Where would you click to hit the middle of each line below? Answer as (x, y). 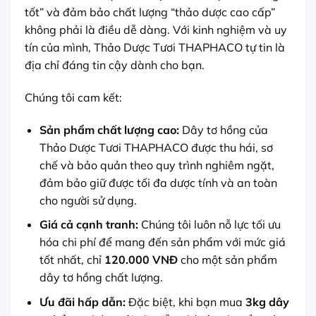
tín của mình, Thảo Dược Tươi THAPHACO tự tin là (155, 48)
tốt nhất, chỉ (72, 260)
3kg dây (267, 302)
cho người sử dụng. (88, 200)
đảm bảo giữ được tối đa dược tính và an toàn (158, 182)
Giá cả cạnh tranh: (89, 225)
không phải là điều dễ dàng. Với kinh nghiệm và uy (156, 30)
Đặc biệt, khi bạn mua (185, 302)
